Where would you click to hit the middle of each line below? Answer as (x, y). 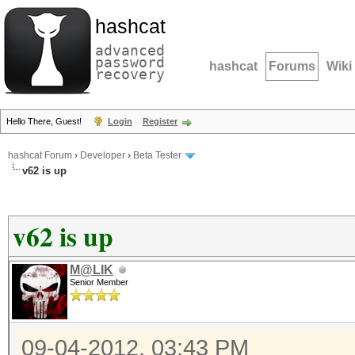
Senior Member (99, 282)
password (130, 62)
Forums (292, 66)
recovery (130, 74)
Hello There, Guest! (45, 121)
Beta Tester (157, 156)
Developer (103, 156)
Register (160, 121)
